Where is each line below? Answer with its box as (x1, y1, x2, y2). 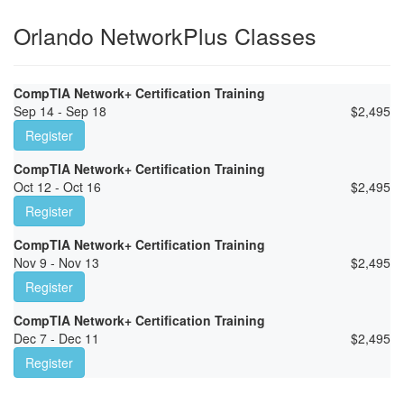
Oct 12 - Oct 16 (14, 178, 101, 197)
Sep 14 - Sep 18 (14, 102, 106, 121)
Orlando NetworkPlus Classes (14, 19, 317, 52)
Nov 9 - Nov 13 (14, 253, 99, 272)
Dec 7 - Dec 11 (14, 329, 99, 348)
